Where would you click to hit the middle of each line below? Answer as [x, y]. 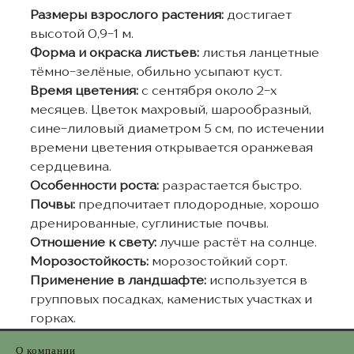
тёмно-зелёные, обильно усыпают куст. [156, 73]
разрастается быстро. [230, 186]
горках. [53, 319]
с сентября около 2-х [207, 92]
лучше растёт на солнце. [236, 243]
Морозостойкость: [89, 262]
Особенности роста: [94, 186]
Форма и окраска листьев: [114, 54]
